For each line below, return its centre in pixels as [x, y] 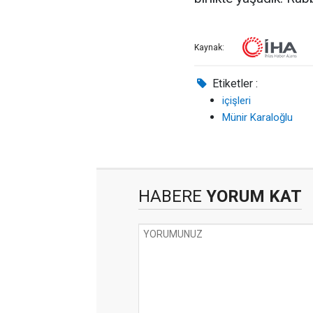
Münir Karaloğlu [257, 117]
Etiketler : [234, 83]
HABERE [170, 196]
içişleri [236, 100]
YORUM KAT [252, 196]
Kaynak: [209, 48]
